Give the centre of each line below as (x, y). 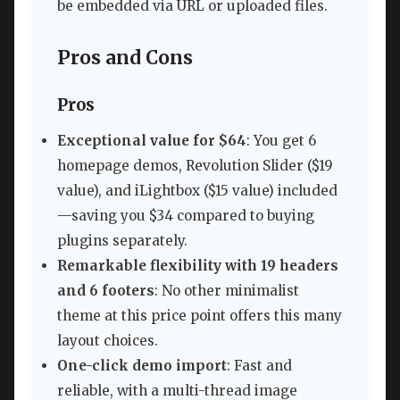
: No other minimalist (227, 291)
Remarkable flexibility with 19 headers (198, 266)
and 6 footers (106, 291)
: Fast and (259, 366)
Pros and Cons (125, 58)
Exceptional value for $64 (152, 141)
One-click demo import (142, 366)
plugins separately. (122, 241)
